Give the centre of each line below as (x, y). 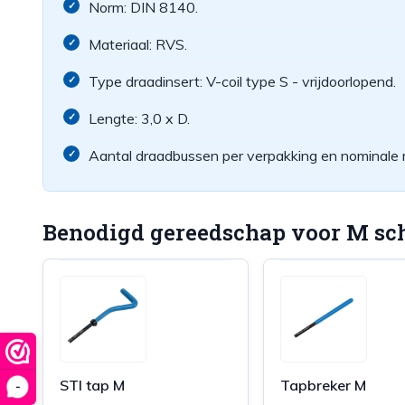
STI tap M (92, 385)
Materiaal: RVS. (138, 44)
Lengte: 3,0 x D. (139, 118)
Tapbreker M (324, 385)
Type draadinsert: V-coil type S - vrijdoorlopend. (242, 81)
